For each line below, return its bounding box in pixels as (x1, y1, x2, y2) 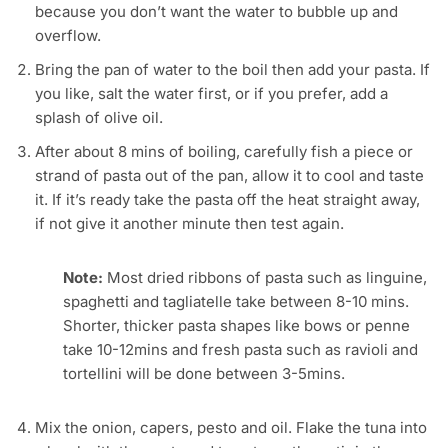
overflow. (35, 26, 101, 46)
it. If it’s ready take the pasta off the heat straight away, (35, 190, 420, 210)
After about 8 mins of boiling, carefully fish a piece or (35, 142, 413, 162)
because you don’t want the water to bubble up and (35, 2, 398, 22)
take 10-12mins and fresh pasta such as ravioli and (63, 340, 418, 360)
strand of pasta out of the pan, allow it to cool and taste (35, 166, 424, 186)
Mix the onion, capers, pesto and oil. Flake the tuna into (35, 418, 427, 438)
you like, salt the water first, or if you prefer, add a (35, 84, 388, 104)
